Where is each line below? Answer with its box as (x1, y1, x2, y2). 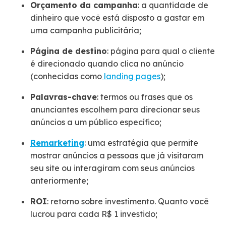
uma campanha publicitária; (30, 25, 141, 35)
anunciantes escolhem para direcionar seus (30, 104, 200, 115)
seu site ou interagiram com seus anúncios (30, 162, 195, 173)
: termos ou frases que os (97, 91, 193, 102)
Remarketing (30, 137, 84, 148)
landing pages (102, 71, 160, 81)
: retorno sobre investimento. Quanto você (47, 196, 209, 206)
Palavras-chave (30, 91, 97, 102)
